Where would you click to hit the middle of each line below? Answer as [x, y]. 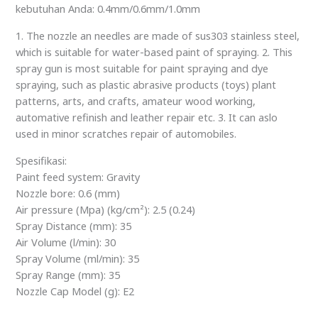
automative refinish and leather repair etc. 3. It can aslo [147, 117]
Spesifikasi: [42, 160]
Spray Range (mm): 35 [68, 274]
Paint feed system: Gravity [78, 176]
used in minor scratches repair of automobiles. [126, 133]
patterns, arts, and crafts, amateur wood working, [136, 100]
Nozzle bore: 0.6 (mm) [68, 193]
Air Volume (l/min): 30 [66, 242]
